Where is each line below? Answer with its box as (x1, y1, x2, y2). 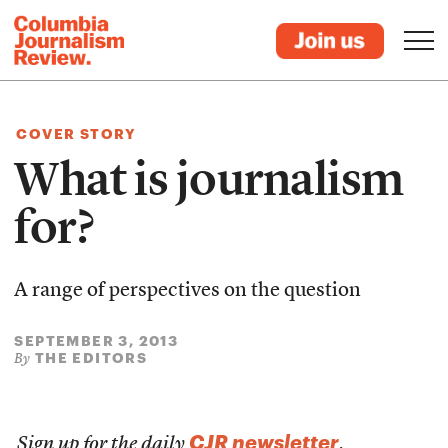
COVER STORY (16, 125, 137, 142)
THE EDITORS (34, 349, 148, 366)
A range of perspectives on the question (14, 281, 362, 301)
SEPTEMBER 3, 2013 (14, 332, 179, 349)
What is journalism (14, 150, 404, 208)
